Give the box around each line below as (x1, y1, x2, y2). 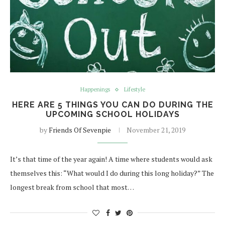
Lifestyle (124, 86, 145, 93)
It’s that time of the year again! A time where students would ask (10, 154, 212, 164)
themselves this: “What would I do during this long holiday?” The (10, 168, 214, 178)
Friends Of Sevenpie (49, 125, 111, 135)
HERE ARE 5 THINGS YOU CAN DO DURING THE (12, 100, 213, 109)
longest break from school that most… (10, 182, 134, 192)
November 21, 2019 (127, 125, 185, 135)
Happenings (80, 86, 110, 93)
